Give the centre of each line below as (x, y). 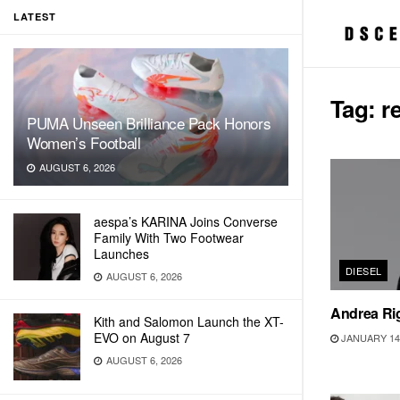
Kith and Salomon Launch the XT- (189, 321)
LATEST (35, 17)
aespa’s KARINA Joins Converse (186, 221)
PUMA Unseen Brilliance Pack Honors (149, 123)
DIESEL (364, 271)
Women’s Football (84, 142)
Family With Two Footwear (169, 237)
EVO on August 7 (142, 337)
